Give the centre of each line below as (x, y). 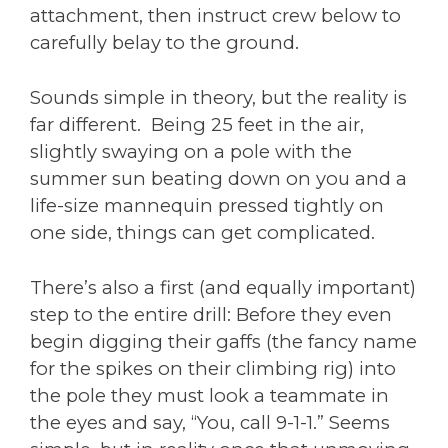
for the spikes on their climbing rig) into (213, 368)
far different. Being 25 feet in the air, (197, 125)
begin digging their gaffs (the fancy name (223, 341)
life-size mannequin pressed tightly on (207, 206)
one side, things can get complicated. (202, 233)
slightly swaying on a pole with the (191, 152)
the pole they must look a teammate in (209, 395)
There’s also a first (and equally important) (223, 287)
